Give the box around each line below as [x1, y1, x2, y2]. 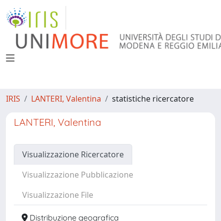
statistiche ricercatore [112, 93, 194, 104]
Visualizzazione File [22, 189, 93, 200]
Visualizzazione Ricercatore [22, 149, 124, 160]
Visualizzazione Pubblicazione [22, 169, 133, 180]
